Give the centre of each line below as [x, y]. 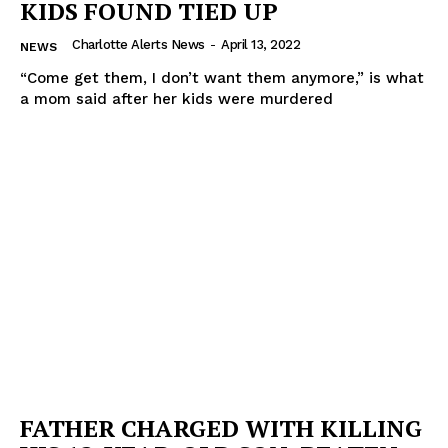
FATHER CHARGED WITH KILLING [221, 428]
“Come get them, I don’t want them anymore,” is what [222, 77]
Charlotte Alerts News [138, 44]
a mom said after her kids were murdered [176, 98]
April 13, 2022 [260, 44]
